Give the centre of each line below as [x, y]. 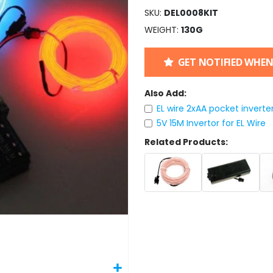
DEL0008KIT [191, 12]
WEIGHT [160, 30]
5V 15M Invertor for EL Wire [211, 123]
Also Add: [165, 93]
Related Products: [186, 142]
